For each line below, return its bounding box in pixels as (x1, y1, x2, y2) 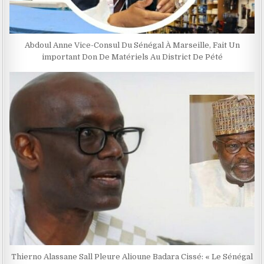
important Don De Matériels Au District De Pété (41, 52, 223, 61)
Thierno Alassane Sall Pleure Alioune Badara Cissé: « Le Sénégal (11, 252, 253, 261)
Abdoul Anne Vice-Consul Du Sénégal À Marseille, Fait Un (24, 40, 240, 49)
